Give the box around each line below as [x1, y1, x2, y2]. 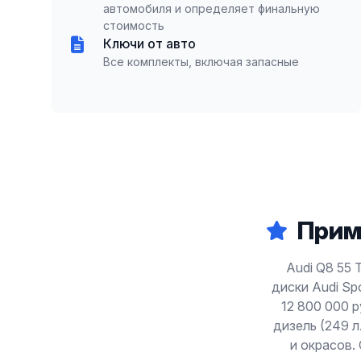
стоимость [103, 19, 164, 32]
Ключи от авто [103, 35, 196, 52]
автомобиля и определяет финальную [103, 2, 320, 15]
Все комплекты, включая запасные [103, 55, 299, 68]
